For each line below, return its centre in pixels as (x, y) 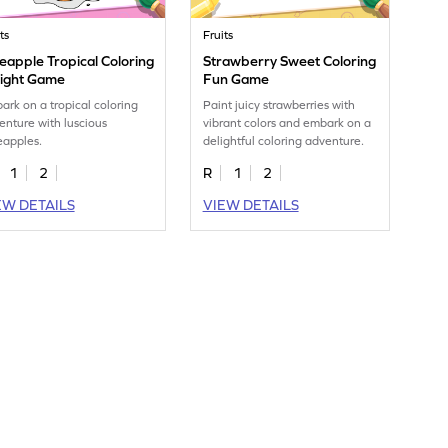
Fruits (218, 35)
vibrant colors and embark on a (287, 123)
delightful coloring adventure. (284, 141)
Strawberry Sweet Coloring (290, 61)
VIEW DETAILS (250, 205)
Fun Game (236, 79)
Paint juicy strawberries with (279, 105)
